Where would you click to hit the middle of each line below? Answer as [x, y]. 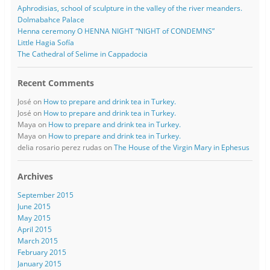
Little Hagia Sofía [46, 42]
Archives [35, 176]
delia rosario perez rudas [59, 147]
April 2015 [34, 229]
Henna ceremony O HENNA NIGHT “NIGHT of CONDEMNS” [116, 31]
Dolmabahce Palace [51, 19]
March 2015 [37, 240]
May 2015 [34, 218]
